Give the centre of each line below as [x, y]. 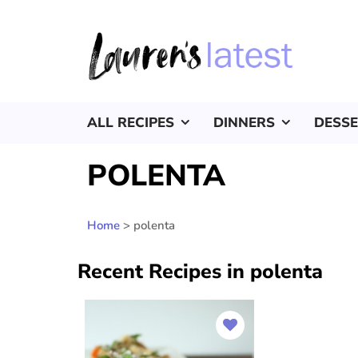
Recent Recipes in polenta [200, 272]
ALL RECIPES [131, 123]
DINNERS [244, 123]
